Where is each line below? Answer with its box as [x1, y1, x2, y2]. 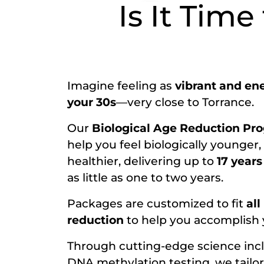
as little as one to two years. [67, 171, 223, 184]
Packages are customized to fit [67, 197, 246, 210]
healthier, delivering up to [67, 154, 217, 168]
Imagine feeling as [67, 79, 175, 93]
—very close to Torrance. [116, 95, 257, 109]
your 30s [67, 95, 116, 109]
